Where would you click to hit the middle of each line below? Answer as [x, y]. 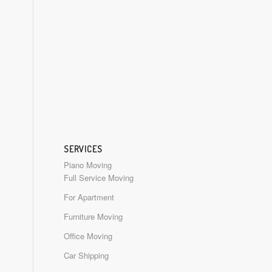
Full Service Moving [99, 177]
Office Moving [88, 236]
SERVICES [83, 148]
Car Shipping [87, 255]
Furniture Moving [93, 216]
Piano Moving [88, 165]
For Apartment [89, 197]
